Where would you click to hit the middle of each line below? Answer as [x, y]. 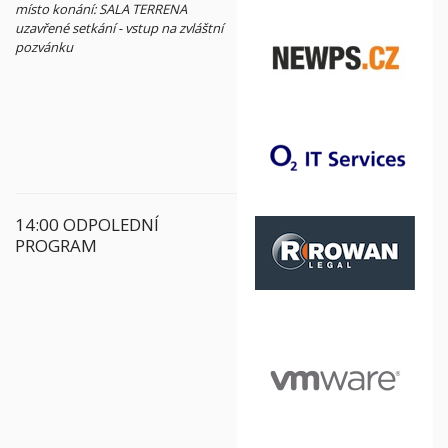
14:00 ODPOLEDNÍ [87, 224]
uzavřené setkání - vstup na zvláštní [119, 28]
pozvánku [44, 47]
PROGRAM [56, 245]
